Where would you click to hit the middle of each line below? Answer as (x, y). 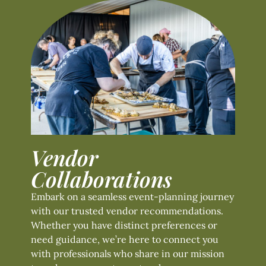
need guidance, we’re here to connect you (125, 239)
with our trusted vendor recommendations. (127, 210)
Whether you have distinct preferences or (124, 225)
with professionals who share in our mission (128, 253)
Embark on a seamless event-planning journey (132, 196)
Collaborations (102, 178)
